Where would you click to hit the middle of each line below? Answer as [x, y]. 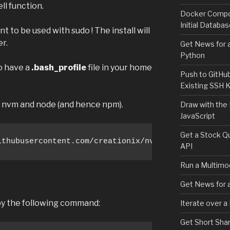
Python [192, 55]
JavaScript [197, 116]
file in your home [119, 67]
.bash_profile [59, 67]
